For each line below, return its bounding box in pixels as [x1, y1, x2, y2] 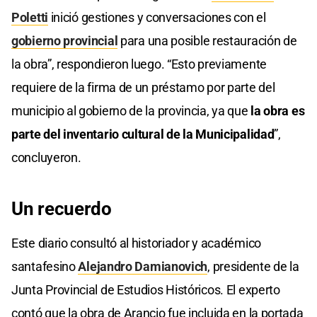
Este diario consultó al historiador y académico [11, 236, 261, 251]
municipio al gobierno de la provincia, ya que [11, 103, 251, 119]
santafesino [11, 259, 79, 275]
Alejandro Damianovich [78, 259, 208, 275]
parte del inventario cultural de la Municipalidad [11, 127, 275, 142]
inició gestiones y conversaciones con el [47, 10, 266, 25]
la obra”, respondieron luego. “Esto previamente [11, 57, 267, 72]
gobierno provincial [11, 33, 118, 49]
